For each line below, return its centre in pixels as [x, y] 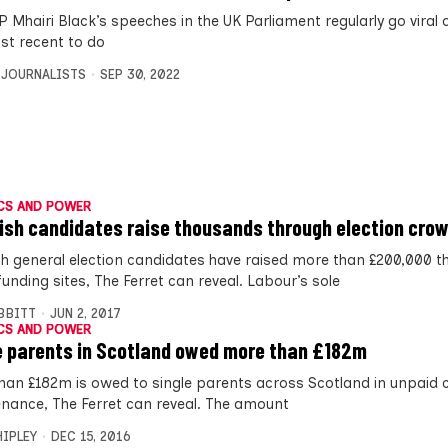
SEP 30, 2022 [139, 74]
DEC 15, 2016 [90, 437]
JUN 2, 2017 [85, 314]
